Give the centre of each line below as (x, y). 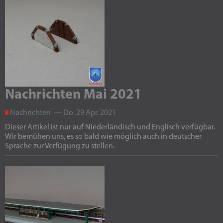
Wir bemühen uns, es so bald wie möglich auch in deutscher (103, 137)
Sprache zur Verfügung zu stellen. (60, 146)
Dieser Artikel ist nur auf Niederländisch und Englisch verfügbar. (110, 127)
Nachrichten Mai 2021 (73, 95)
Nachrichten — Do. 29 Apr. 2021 (62, 113)
